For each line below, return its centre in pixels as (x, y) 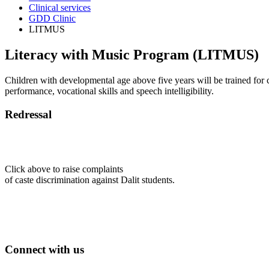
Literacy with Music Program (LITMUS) (132, 55)
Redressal (28, 114)
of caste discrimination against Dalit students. (90, 180)
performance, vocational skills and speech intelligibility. (109, 91)
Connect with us (44, 250)
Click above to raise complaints (64, 169)
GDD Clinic (52, 19)
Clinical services (60, 8)
